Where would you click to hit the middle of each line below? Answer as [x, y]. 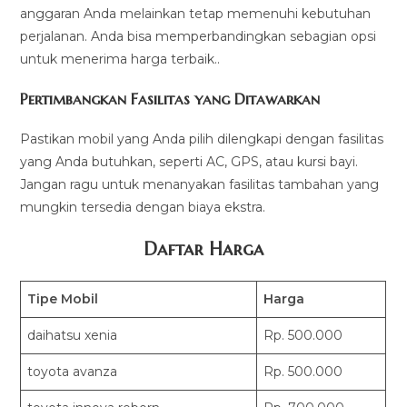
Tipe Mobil [63, 299]
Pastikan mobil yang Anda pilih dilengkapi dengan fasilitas [202, 139]
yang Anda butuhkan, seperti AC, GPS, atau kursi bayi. [189, 162]
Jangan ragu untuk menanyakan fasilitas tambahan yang [200, 185]
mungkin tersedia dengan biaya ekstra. [143, 208]
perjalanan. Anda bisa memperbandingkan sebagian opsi [199, 37]
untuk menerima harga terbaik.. [120, 60]
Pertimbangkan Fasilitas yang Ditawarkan [170, 99]
